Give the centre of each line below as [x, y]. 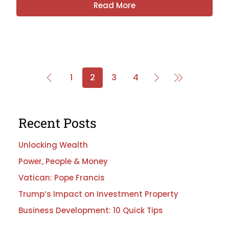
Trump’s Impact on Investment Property [98, 194]
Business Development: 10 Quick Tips [91, 210]
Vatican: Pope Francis [62, 178]
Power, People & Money [63, 161]
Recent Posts [58, 123]
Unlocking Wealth [53, 145]
